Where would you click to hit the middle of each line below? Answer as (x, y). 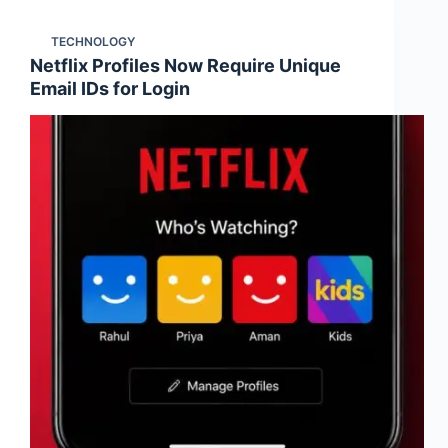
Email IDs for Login (110, 88)
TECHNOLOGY (93, 41)
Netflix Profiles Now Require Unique (185, 65)
